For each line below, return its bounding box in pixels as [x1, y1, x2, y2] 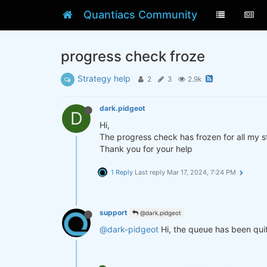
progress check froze [61, 48, 205, 65]
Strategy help [77, 73, 131, 83]
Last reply [135, 168, 167, 176]
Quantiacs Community [83, 8, 198, 21]
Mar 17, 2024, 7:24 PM [167, 168, 236, 176]
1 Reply [111, 168, 133, 176]
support [100, 208, 128, 217]
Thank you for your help [100, 144, 193, 154]
